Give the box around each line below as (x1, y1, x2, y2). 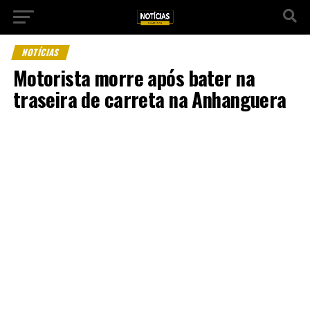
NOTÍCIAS (20, 46, 61, 59)
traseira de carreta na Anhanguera (12, 84, 286, 113)
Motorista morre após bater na (12, 63, 255, 92)
